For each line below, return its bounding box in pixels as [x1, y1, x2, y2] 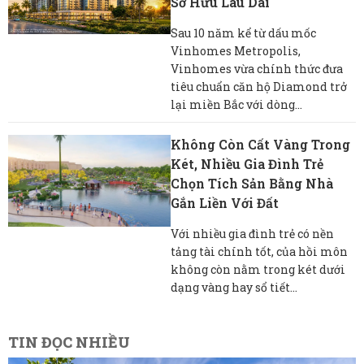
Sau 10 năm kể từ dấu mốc [171, 24, 316, 41]
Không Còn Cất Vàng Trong [171, 135, 350, 153]
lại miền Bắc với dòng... [171, 96, 302, 112]
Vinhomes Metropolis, [171, 42, 301, 58]
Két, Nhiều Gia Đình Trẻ [171, 154, 323, 172]
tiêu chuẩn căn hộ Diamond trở [171, 78, 347, 94]
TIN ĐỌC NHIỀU [8, 331, 130, 352]
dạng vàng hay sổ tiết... [171, 279, 297, 295]
